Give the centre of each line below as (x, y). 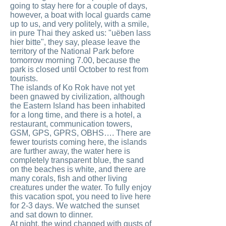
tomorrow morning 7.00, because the (75, 60)
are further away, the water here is (70, 151)
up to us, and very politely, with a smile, (79, 24)
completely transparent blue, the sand (77, 160)
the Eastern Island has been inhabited (78, 106)
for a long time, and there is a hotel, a (76, 115)
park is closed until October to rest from (79, 69)
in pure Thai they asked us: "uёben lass (80, 33)
